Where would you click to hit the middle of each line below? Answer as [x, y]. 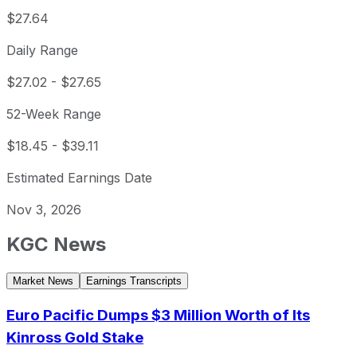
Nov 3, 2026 [44, 210]
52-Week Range [54, 114]
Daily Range [42, 51]
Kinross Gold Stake [75, 337]
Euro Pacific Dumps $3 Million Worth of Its [158, 315]
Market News [43, 281]
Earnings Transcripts [134, 281]
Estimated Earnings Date [79, 178]
